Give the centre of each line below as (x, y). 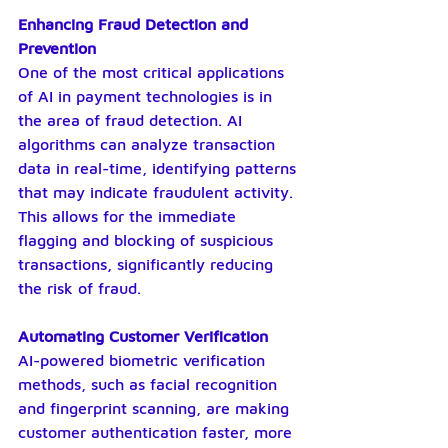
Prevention (57, 48)
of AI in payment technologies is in (147, 96)
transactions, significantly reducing (148, 264)
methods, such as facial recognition (150, 384)
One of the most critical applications (153, 72)
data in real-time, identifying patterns (159, 168)
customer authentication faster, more (157, 432)
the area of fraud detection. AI (132, 120)
